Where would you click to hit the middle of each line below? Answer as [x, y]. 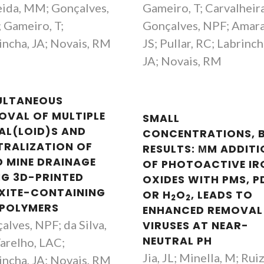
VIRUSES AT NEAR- [196, 226]
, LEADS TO [222, 195]
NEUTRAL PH [178, 241]
